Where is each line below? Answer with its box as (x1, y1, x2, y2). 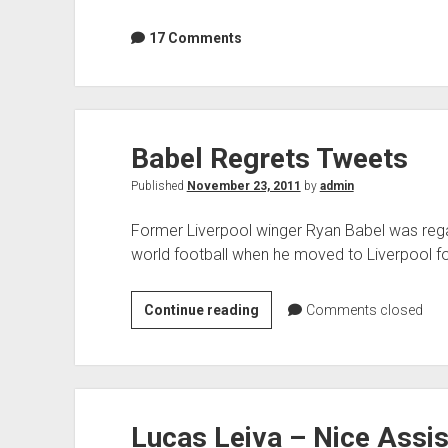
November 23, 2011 (186, 179, 301, 194)
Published (130, 179, 187, 194)
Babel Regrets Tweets (130, 142, 408, 176)
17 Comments (148, 30, 242, 47)
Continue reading (143, 302, 259, 319)
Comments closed (302, 302, 423, 319)
